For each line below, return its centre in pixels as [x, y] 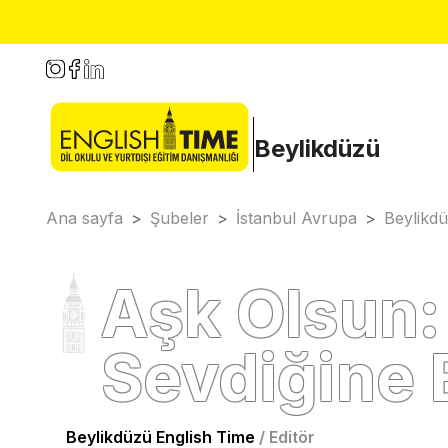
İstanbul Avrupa [296, 218]
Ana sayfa [84, 218]
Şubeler [179, 218]
